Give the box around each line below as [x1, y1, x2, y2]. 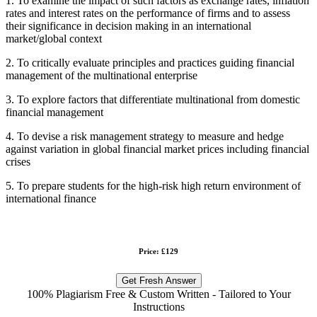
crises [6, 155, 30, 168]
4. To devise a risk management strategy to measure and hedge [6, 129, 284, 142]
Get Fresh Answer [121, 275, 196, 286]
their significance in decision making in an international [6, 19, 251, 32]
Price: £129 [139, 246, 178, 255]
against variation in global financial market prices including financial [6, 142, 309, 155]
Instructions [132, 300, 185, 313]
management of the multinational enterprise [6, 69, 197, 81]
